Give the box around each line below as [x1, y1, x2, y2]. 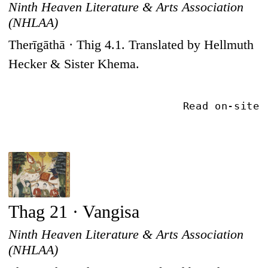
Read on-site [182, 99, 260, 112]
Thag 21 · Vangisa [8, 201, 140, 222]
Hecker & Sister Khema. [8, 56, 140, 71]
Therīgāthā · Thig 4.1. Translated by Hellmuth [8, 37, 254, 52]
